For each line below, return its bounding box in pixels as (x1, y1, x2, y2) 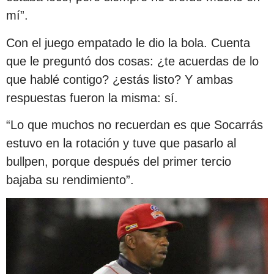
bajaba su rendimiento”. (6, 173, 134, 187)
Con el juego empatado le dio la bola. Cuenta (6, 35, 250, 50)
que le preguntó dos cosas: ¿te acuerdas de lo (6, 54, 259, 68)
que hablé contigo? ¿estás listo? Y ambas (6, 72, 233, 86)
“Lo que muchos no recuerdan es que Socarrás (6, 118, 263, 132)
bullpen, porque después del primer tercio (6, 155, 231, 169)
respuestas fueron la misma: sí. (6, 91, 178, 105)
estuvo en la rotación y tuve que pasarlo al (6, 136, 236, 150)
